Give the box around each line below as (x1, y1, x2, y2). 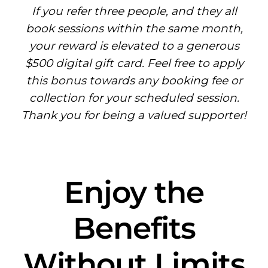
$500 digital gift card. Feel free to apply (25, 56, 243, 70)
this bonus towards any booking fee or (26, 73, 242, 87)
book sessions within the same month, (25, 21, 243, 35)
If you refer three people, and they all (31, 4, 237, 18)
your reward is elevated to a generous (29, 38, 239, 53)
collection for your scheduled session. (29, 90, 239, 105)
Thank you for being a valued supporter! (22, 108, 246, 122)
